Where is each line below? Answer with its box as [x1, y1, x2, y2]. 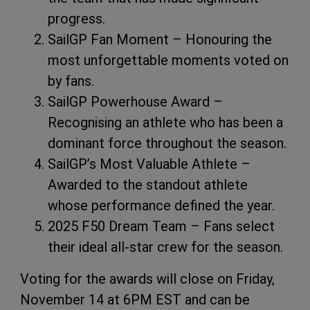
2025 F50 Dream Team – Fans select [48, 218, 275, 235]
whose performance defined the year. [48, 197, 275, 215]
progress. [48, 10, 105, 28]
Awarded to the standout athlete [48, 176, 248, 194]
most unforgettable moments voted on [48, 52, 289, 69]
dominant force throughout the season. [48, 135, 286, 152]
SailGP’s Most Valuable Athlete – [48, 156, 250, 173]
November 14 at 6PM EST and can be [20, 291, 250, 309]
